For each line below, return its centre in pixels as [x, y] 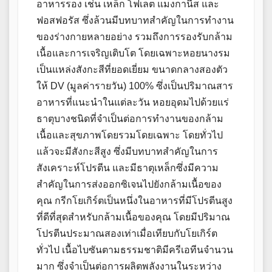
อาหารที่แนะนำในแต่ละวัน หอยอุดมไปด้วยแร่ [133, 103]
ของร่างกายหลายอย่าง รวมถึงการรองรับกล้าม [134, 37]
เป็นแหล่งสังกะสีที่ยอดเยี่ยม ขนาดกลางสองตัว [132, 70]
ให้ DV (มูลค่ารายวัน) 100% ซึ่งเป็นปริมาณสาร [135, 86]
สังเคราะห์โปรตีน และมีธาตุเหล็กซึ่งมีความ [127, 168]
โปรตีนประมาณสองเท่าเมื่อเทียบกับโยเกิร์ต [127, 234]
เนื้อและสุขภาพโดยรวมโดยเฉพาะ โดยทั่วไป [130, 135]
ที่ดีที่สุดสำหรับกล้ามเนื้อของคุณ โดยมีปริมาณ [133, 217]
